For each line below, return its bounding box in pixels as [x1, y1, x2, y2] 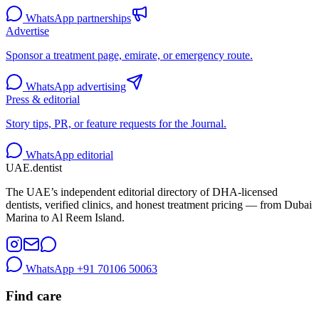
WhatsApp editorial [26, 148, 113, 161]
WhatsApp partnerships [26, 11, 131, 24]
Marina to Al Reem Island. [6, 211, 125, 224]
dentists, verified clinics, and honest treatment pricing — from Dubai [6, 198, 312, 211]
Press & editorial [6, 93, 80, 105]
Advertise [6, 24, 49, 37]
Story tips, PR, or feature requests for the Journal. [6, 117, 226, 130]
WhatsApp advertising [26, 80, 126, 93]
